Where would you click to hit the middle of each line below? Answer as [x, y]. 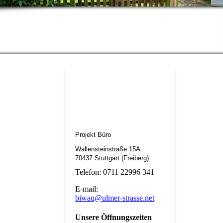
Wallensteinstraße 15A [108, 149]
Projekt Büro [93, 135]
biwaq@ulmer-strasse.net [115, 198]
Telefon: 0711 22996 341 [115, 172]
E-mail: [87, 189]
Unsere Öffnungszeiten [113, 218]
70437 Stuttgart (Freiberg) [112, 158]
